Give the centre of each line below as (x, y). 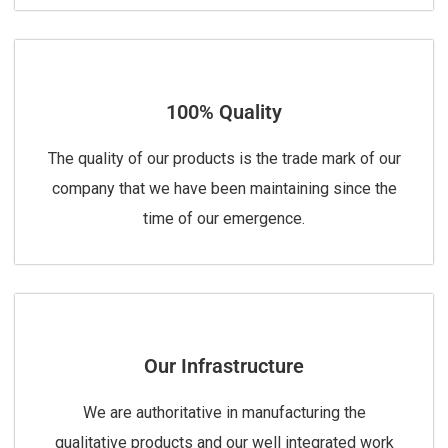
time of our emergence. (224, 219)
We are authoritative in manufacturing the (224, 413)
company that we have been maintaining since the (224, 189)
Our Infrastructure (224, 366)
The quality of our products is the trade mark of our (224, 159)
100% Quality (224, 112)
